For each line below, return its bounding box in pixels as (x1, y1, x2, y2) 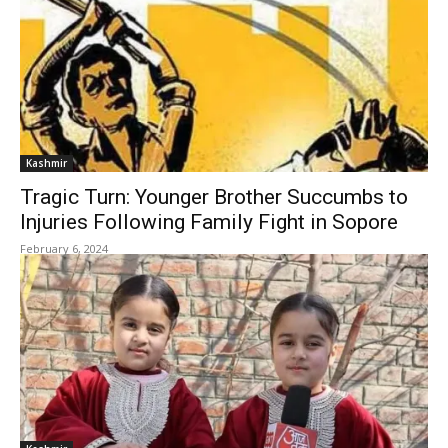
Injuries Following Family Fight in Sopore (20, 210, 398, 234)
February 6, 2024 (20, 241, 108, 256)
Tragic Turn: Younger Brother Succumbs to (20, 185, 408, 209)
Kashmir (26, 156, 67, 170)
